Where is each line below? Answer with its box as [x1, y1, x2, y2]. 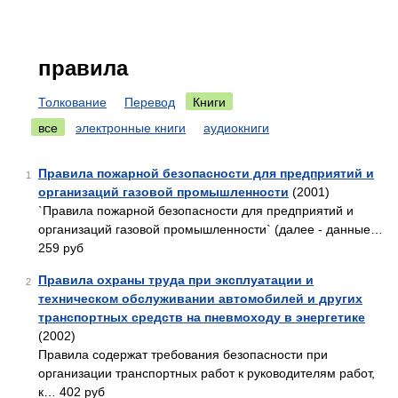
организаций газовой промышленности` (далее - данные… [38, 222, 383, 236]
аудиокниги [203, 121, 269, 135]
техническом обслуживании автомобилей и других [38, 291, 362, 306]
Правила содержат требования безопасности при [38, 347, 328, 362]
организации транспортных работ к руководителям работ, [38, 366, 375, 380]
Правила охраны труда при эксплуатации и [38, 273, 314, 287]
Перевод [124, 95, 175, 109]
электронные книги [76, 121, 186, 135]
